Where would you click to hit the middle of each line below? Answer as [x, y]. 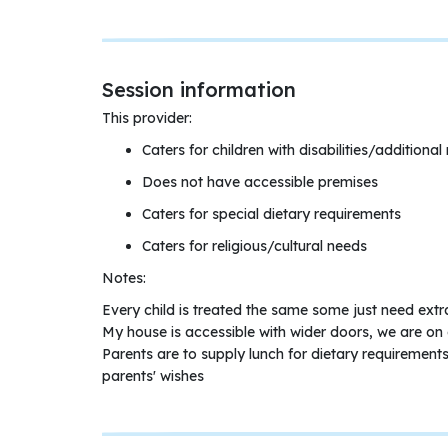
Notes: [124, 278]
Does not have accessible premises [260, 182]
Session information [199, 89]
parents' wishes [153, 376]
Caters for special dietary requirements [271, 214]
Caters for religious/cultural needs [254, 246]
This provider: [147, 118]
